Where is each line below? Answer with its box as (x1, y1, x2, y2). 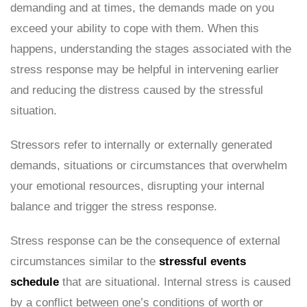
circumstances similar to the (10, 255, 159, 268)
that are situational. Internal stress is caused (59, 275, 291, 288)
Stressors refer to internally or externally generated (10, 138, 272, 151)
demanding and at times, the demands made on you (10, 1, 274, 14)
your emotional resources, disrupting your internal (10, 180, 265, 193)
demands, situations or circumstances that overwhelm (10, 159, 287, 172)
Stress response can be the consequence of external (10, 234, 280, 247)
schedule (10, 275, 59, 288)
